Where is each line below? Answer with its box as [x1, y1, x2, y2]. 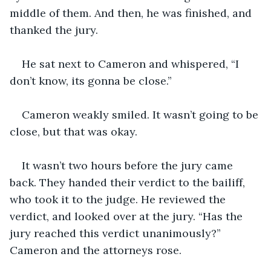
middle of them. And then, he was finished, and [10, 5, 255, 20]
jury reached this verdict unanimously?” [10, 226, 224, 240]
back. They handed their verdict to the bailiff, [10, 175, 248, 189]
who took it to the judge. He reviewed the [10, 192, 229, 206]
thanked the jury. [10, 22, 98, 37]
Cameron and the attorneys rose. [10, 243, 181, 257]
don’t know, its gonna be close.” [10, 73, 172, 88]
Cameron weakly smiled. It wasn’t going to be [22, 107, 261, 122]
